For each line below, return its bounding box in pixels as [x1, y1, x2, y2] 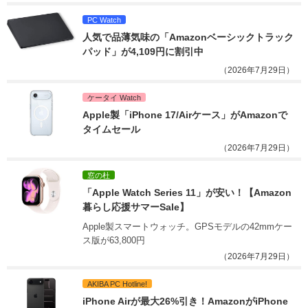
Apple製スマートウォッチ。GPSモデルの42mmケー [82, 221, 292, 232]
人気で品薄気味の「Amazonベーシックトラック [82, 31, 294, 43]
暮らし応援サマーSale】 [82, 201, 189, 212]
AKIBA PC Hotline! [87, 279, 147, 288]
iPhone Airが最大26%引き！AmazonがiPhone [82, 295, 288, 307]
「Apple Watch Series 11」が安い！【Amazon [82, 186, 291, 198]
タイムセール [82, 123, 140, 135]
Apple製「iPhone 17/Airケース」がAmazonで [82, 109, 287, 120]
